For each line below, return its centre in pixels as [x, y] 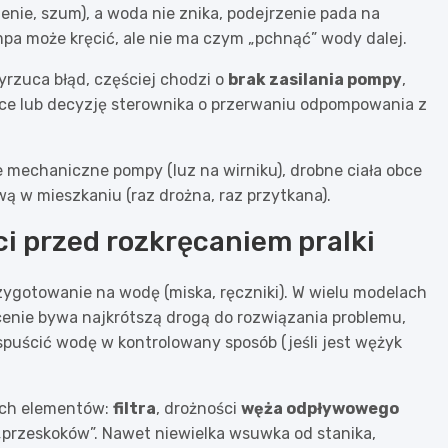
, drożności [198, 408]
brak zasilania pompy [315, 79]
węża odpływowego [320, 408]
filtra [134, 408]
